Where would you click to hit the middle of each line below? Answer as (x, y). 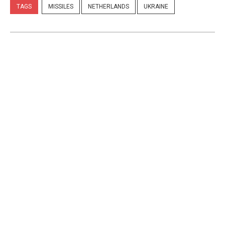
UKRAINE (156, 7)
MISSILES (61, 7)
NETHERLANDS (108, 7)
